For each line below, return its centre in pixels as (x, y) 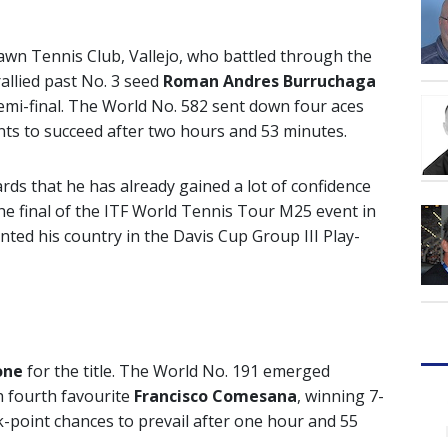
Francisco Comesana (215, 396)
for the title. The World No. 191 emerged (176, 371)
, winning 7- (340, 396)
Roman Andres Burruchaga (267, 81)
